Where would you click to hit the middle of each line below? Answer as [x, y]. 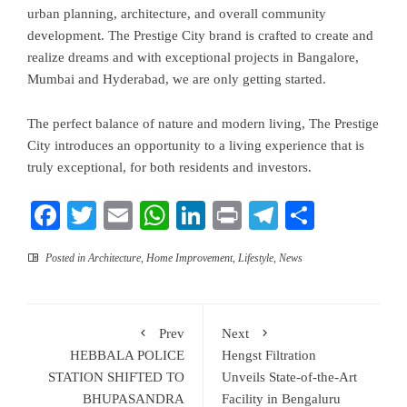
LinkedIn [259, 215]
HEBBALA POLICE [127, 355]
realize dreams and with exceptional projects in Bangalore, [193, 57]
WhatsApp [231, 215]
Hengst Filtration [269, 355]
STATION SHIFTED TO [116, 377]
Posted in [65, 258]
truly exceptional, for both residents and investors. [169, 167]
